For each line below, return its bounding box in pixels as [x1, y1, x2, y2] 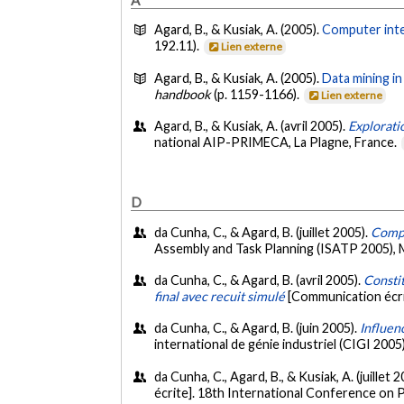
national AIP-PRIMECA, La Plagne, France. [154, 133, 400, 150]
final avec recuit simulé [154, 289, 286, 305]
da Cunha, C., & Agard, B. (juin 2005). [154, 320, 361, 336]
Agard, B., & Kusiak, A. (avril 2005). [154, 117, 349, 133]
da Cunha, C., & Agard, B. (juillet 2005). [154, 224, 372, 240]
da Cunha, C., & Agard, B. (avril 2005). [154, 272, 364, 289]
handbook [154, 86, 212, 102]
